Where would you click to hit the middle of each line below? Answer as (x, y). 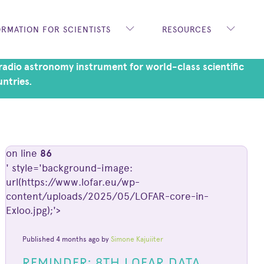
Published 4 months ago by (67, 239)
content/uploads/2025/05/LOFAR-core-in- (108, 196)
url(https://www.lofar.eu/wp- (73, 182)
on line (23, 153)
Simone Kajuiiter (137, 239)
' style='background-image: (70, 168)
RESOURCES (187, 29)
